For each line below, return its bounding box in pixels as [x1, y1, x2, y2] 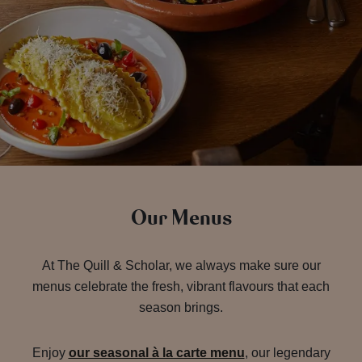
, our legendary [244, 346, 330, 360]
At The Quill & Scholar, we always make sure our [41, 259, 321, 273]
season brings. [139, 301, 223, 315]
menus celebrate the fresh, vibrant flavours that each [32, 280, 330, 294]
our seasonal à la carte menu [68, 346, 245, 360]
